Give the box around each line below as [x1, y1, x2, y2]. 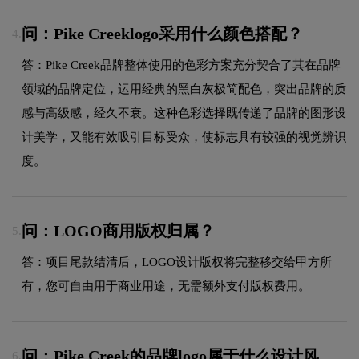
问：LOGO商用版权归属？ [22, 221, 215, 240]
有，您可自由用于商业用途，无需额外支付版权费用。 [22, 279, 310, 292]
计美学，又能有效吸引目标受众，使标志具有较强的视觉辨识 [22, 130, 346, 143]
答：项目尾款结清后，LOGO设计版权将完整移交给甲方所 [22, 255, 332, 268]
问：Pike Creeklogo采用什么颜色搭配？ [22, 24, 303, 42]
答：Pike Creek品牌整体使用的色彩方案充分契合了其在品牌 [22, 58, 341, 71]
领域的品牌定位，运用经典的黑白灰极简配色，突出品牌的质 [22, 82, 346, 95]
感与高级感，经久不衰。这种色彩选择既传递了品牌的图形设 [22, 106, 346, 119]
